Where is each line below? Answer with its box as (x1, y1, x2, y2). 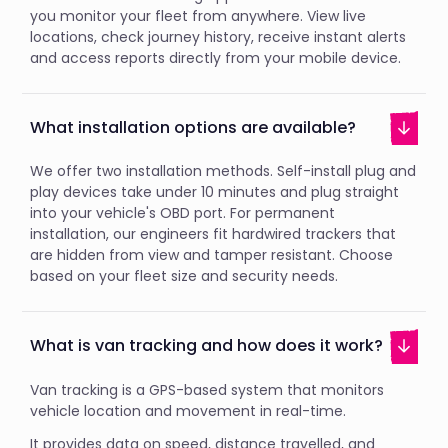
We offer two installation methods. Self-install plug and (30, 161, 417, 182)
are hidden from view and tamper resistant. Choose (30, 245, 394, 266)
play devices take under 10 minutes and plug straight (30, 182, 400, 203)
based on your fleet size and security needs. (30, 266, 343, 287)
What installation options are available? (30, 115, 357, 139)
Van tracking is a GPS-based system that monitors (30, 379, 385, 400)
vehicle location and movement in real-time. (30, 400, 355, 421)
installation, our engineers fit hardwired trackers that (30, 224, 397, 245)
